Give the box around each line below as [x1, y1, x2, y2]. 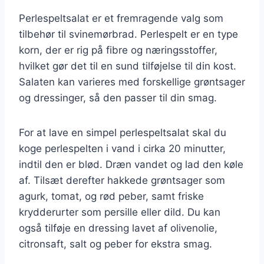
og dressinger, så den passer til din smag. [19, 91, 217, 104]
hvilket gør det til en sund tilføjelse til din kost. [19, 60, 236, 72]
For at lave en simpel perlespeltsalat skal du [19, 126, 226, 138]
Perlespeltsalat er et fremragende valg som [19, 12, 223, 24]
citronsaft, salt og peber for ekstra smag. [19, 237, 212, 250]
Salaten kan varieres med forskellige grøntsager [19, 75, 245, 88]
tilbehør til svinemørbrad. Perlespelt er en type [19, 28, 238, 40]
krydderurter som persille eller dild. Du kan [19, 206, 220, 218]
